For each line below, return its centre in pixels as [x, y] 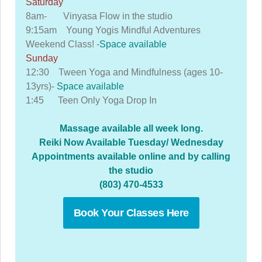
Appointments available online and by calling [131, 156]
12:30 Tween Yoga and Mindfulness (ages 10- [124, 72]
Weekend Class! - [63, 44]
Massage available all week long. [131, 128]
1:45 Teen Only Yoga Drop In [91, 100]
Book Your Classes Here [131, 213]
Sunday [42, 58]
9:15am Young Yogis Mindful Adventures [114, 30]
